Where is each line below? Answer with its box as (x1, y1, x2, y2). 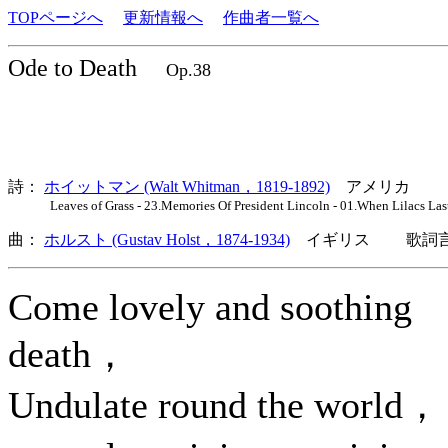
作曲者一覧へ (223, 9, 319, 26)
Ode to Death (8, 55, 143, 81)
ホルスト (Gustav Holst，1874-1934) (44, 231, 290, 248)
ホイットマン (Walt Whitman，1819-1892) (44, 178, 330, 195)
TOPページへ (8, 9, 103, 26)
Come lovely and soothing (8, 286, 412, 328)
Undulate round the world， (8, 384, 441, 426)
